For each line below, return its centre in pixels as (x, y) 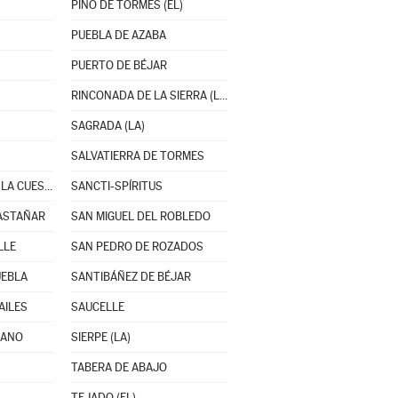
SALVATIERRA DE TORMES (137, 156)
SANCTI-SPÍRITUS (116, 186)
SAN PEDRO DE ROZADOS (137, 247)
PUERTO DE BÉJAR (119, 65)
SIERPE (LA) (100, 337)
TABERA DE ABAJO (119, 367)
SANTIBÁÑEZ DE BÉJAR (131, 277)
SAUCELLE (97, 307)
